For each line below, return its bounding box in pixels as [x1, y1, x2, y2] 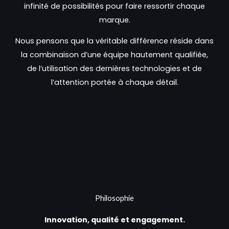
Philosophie [95, 193, 134, 202]
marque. [99, 14, 130, 25]
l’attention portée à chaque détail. [51, 77, 178, 88]
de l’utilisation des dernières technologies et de [27, 63, 202, 74]
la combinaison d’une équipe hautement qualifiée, [21, 50, 208, 60]
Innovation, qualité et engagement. [44, 214, 185, 225]
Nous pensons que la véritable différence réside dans [15, 36, 214, 47]
